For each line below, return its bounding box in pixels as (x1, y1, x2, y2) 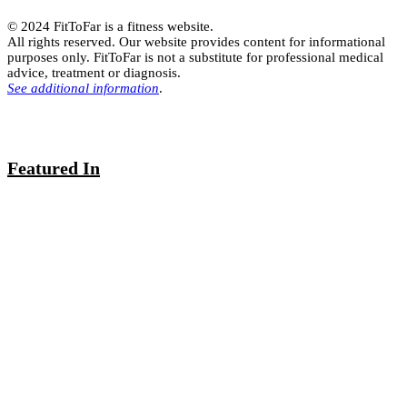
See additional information (7, 80, 159, 95)
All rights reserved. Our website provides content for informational (7, 34, 385, 49)
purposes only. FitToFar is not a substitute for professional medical (7, 49, 383, 65)
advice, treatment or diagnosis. (7, 65, 181, 80)
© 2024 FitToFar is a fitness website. (7, 18, 213, 34)
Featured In (7, 158, 100, 179)
